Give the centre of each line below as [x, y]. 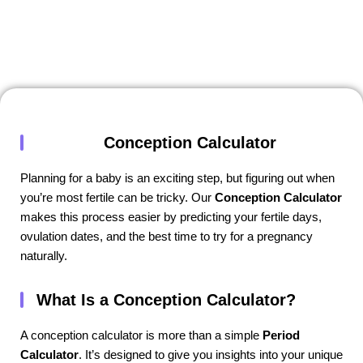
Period [281, 335]
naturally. [44, 256]
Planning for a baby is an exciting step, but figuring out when [177, 178]
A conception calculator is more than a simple [141, 335]
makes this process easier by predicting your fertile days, [171, 217]
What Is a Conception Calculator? [166, 300]
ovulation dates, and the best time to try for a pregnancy [167, 237]
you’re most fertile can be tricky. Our [117, 198]
